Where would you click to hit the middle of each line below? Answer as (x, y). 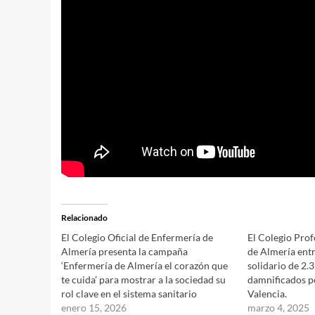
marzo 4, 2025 (278, 307)
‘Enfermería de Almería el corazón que (144, 265)
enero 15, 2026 (94, 307)
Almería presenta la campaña (124, 251)
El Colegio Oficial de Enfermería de (137, 237)
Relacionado (84, 217)
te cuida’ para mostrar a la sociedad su (143, 279)
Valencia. (267, 293)
